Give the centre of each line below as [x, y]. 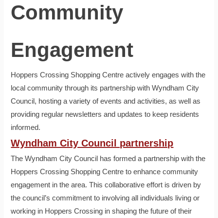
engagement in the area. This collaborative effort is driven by [106, 185]
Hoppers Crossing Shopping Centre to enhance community [105, 172]
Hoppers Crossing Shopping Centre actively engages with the [108, 75]
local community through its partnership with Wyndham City [105, 88]
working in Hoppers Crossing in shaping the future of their [101, 211]
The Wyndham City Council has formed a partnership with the [108, 159]
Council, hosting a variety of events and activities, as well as [106, 101]
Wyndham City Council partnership [92, 143]
